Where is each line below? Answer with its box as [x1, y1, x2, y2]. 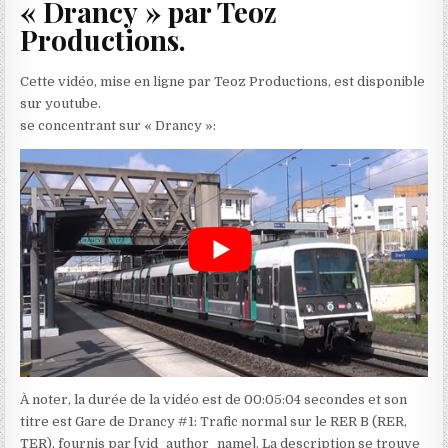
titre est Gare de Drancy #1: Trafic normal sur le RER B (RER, [20, 414, 408, 430]
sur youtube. [20, 95, 102, 111]
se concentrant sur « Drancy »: [20, 117, 217, 133]
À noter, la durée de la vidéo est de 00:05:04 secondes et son [20, 392, 408, 408]
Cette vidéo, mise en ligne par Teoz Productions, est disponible [20, 73, 426, 89]
